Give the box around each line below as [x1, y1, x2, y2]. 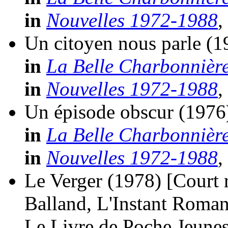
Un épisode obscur [24, 101, 174, 123]
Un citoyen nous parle [24, 32, 201, 54]
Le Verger [24, 169, 102, 192]
